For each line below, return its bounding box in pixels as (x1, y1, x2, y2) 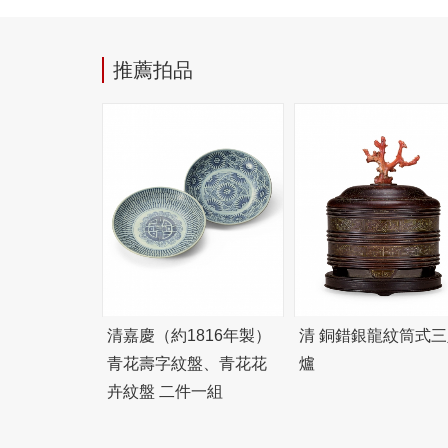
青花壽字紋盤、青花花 (107, 355, 267, 373)
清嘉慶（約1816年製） (107, 327, 271, 345)
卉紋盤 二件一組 (107, 383, 223, 401)
